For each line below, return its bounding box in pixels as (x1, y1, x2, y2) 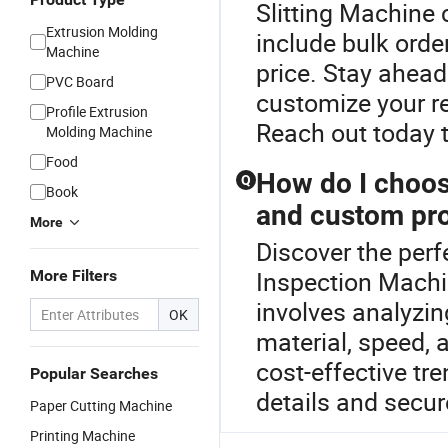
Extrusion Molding (46, 22, 158, 41)
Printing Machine (30, 426, 135, 445)
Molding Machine (46, 122, 152, 141)
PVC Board (46, 72, 114, 91)
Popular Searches (30, 364, 158, 383)
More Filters (30, 266, 117, 285)
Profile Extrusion (46, 102, 148, 121)
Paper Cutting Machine (30, 396, 172, 415)
